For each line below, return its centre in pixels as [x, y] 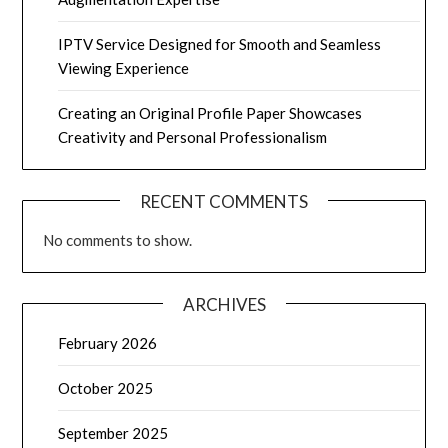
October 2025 [106, 388]
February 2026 [108, 343]
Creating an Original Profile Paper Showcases [210, 113]
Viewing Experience [124, 68]
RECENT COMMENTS [224, 202]
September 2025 [113, 433]
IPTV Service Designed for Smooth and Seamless [220, 44]
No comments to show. [118, 240]
